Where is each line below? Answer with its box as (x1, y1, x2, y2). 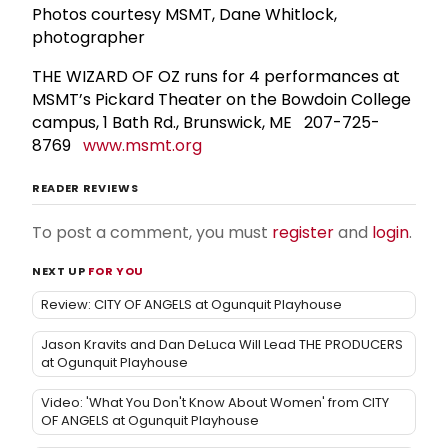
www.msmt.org (83, 133, 202, 157)
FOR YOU (88, 262, 144, 279)
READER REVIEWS (32, 179, 139, 196)
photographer (32, 25, 145, 49)
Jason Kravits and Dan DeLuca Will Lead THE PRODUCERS (41, 334, 403, 354)
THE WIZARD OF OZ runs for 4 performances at (32, 64, 400, 88)
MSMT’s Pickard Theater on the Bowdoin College (32, 87, 411, 111)
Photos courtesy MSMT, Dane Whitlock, (32, 2, 337, 26)
